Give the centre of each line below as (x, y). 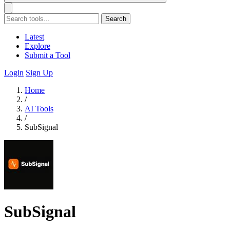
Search (116, 19)
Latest (34, 37)
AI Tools (39, 109)
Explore (37, 46)
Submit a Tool (47, 55)
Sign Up (39, 73)
